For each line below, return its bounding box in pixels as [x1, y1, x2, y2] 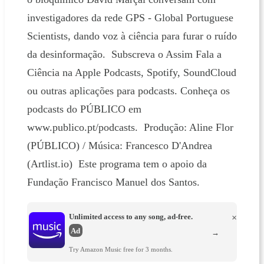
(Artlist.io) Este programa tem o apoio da [27, 157, 207, 170]
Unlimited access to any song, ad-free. [68, 212, 193, 222]
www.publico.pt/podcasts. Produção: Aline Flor [27, 121, 233, 133]
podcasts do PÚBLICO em [27, 103, 141, 115]
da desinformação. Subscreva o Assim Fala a [27, 48, 222, 60]
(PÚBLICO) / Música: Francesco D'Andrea [27, 139, 212, 151]
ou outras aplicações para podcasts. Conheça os [27, 84, 230, 97]
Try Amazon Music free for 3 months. [68, 245, 173, 253]
